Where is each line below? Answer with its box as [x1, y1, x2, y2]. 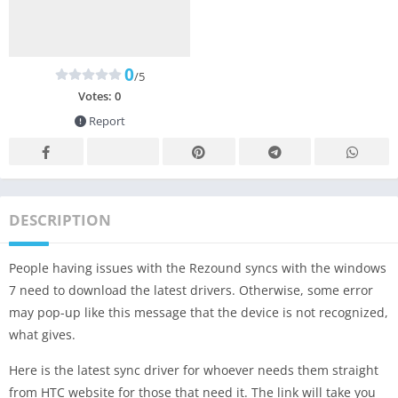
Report [85, 112, 125, 129]
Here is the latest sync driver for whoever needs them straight [9, 361, 378, 378]
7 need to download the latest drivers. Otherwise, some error [9, 281, 373, 298]
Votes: [78, 87, 115, 104]
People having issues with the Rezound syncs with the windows [9, 259, 386, 276]
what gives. [9, 325, 76, 343]
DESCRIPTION [9, 209, 111, 230]
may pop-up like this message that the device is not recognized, [9, 303, 388, 321]
